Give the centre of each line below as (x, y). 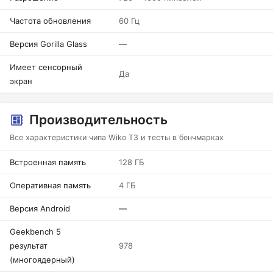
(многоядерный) (42, 260)
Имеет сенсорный (46, 67)
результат (29, 246)
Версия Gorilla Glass (48, 44)
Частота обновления (50, 21)
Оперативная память (50, 185)
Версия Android (40, 208)
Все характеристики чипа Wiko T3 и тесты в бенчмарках (117, 137)
